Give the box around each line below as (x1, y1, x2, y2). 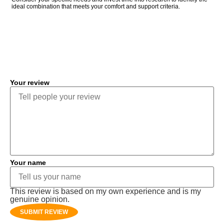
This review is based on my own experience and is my (10, 187, 201, 196)
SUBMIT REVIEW (20, 208, 68, 216)
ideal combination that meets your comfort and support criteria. (11, 2, 180, 10)
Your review (10, 78, 49, 87)
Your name (10, 158, 46, 167)
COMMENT (21, 42, 89, 57)
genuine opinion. (10, 195, 69, 204)
